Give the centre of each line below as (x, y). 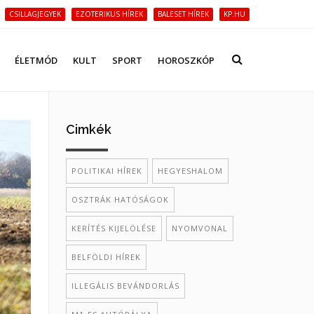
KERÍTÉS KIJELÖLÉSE (114, 228)
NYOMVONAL (199, 228)
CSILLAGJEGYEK (35, 14)
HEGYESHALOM (190, 171)
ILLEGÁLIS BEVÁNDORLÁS (125, 286)
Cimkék (88, 129)
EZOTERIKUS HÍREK (109, 14)
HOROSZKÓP (186, 60)
